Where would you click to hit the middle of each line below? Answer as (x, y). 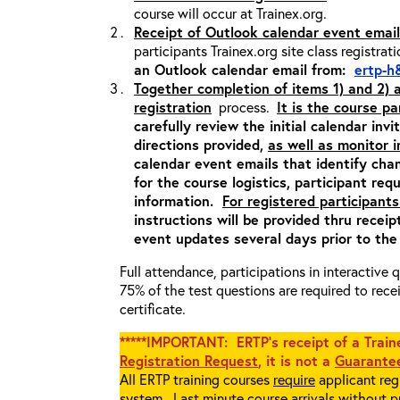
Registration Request (189, 360)
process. (244, 107)
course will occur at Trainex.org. (230, 13)
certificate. (153, 308)
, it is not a (296, 360)
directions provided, (201, 144)
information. (178, 200)
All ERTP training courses (196, 379)
